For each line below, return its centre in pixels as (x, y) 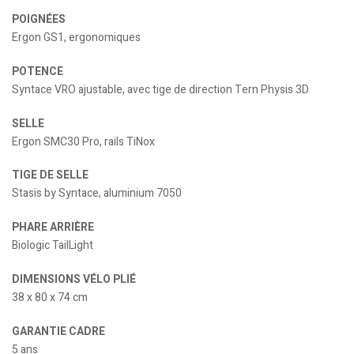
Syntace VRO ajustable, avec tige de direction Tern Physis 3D (160, 89)
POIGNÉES (39, 20)
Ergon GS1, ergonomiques (76, 38)
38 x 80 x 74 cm (50, 298)
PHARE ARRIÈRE (53, 228)
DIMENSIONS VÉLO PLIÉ (74, 280)
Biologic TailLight (53, 246)
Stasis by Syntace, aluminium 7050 (97, 194)
